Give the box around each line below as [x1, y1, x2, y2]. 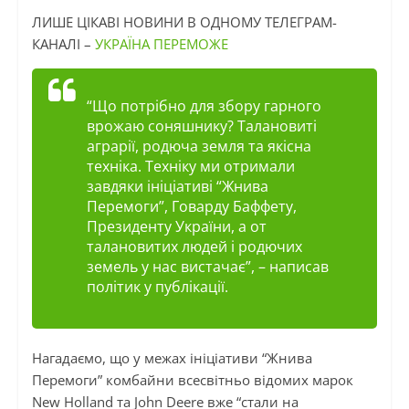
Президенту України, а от [86, 216, 267, 237]
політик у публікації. [86, 277, 228, 298]
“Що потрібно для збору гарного [86, 96, 321, 117]
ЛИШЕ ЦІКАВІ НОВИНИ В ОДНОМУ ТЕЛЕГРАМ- [31, 13, 337, 32]
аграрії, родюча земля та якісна [86, 136, 311, 157]
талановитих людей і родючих [86, 236, 302, 257]
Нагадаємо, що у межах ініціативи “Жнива [31, 349, 312, 368]
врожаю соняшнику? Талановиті [86, 116, 317, 137]
